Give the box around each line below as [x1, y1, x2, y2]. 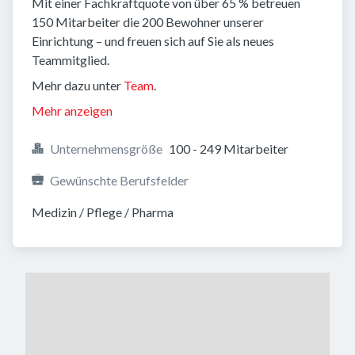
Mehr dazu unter [32, 78, 124, 93]
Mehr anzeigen [32, 103, 113, 118]
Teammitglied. [32, 52, 109, 67]
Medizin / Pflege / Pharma [32, 204, 174, 219]
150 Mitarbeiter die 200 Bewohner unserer [32, 14, 264, 29]
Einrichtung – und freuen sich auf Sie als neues [32, 33, 274, 48]
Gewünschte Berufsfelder [50, 173, 189, 188]
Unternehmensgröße [50, 141, 162, 156]
